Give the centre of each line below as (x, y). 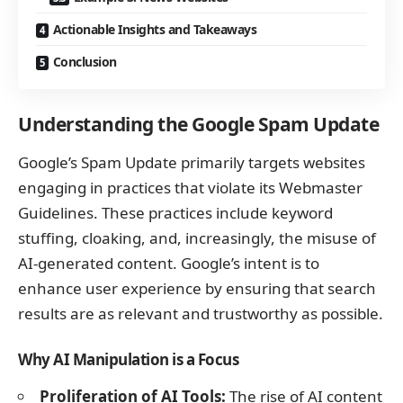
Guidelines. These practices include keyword (175, 212)
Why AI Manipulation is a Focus (128, 360)
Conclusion (85, 62)
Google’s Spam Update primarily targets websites (192, 162)
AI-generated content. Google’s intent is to (169, 263)
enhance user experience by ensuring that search (197, 288)
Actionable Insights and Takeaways (154, 30)
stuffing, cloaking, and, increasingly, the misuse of (197, 237)
